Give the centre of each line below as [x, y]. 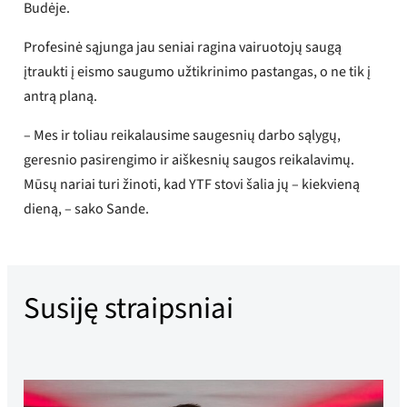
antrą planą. [61, 97]
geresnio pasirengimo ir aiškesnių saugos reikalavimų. [189, 160]
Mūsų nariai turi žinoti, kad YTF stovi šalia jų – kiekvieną [192, 185]
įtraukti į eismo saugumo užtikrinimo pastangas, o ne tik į [198, 72]
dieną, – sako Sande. [87, 209]
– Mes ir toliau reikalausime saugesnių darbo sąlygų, [183, 136]
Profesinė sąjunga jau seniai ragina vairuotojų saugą [183, 48]
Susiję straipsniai [129, 308]
